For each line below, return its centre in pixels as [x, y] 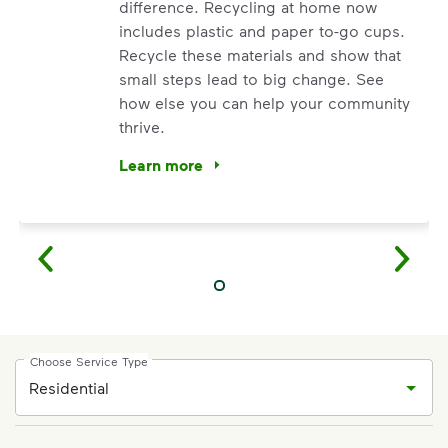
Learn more [161, 164]
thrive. [142, 126]
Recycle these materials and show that [260, 54]
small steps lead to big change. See [251, 78]
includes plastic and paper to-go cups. [262, 30]
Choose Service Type [89, 361]
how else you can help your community [264, 102]
